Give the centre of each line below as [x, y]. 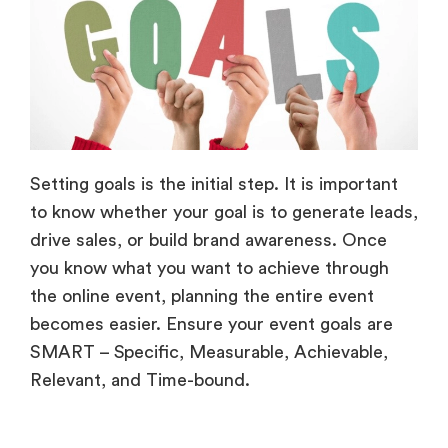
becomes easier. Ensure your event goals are [211, 323]
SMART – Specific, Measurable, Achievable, [209, 351]
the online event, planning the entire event [202, 295]
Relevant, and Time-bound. [140, 379]
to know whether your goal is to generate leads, [224, 211]
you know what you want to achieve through [209, 267]
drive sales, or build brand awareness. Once [208, 239]
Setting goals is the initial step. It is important [214, 183]
